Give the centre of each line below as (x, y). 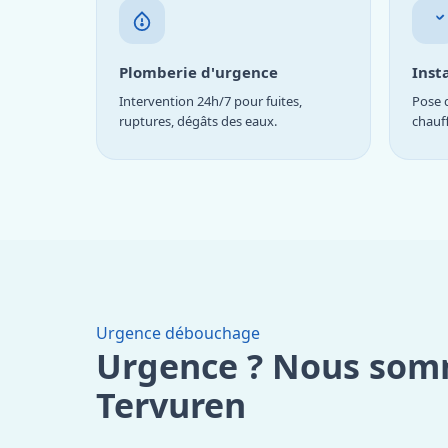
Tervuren (171, 404)
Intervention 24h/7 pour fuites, (210, 100)
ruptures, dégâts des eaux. (198, 120)
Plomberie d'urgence (198, 71)
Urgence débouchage (178, 332)
